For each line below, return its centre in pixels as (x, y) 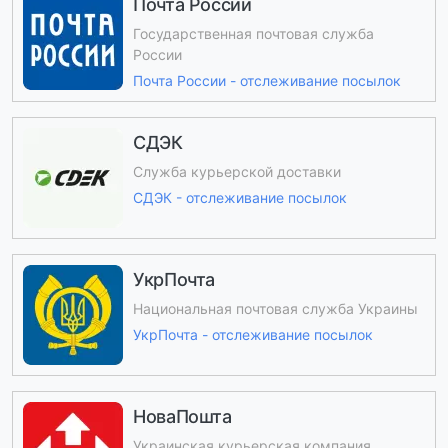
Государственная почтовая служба (253, 33)
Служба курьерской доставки (237, 171)
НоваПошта (182, 417)
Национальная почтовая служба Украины (275, 308)
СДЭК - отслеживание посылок (240, 198)
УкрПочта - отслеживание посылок (253, 335)
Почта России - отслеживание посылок (267, 81)
